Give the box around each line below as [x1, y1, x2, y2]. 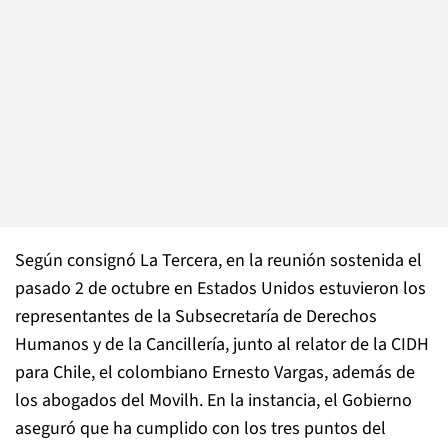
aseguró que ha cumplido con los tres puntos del [15, 416, 386, 441]
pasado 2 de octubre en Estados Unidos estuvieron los [15, 276, 426, 301]
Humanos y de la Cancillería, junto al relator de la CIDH [15, 332, 429, 357]
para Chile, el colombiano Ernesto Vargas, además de [15, 360, 415, 385]
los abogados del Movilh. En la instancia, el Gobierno [15, 388, 412, 413]
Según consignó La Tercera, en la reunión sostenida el [15, 248, 422, 273]
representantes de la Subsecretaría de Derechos [15, 304, 377, 329]
